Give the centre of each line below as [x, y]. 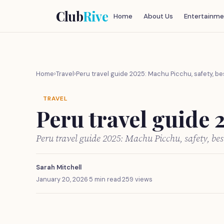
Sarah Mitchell [59, 167]
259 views [137, 179]
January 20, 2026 [62, 179]
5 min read [105, 179]
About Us [158, 16]
